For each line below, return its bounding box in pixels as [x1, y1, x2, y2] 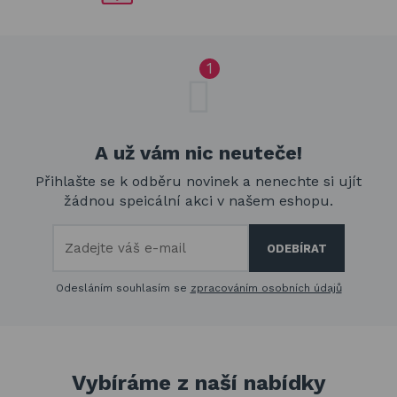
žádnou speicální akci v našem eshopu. [64, 192, 333, 210]
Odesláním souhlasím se [55, 282, 191, 295]
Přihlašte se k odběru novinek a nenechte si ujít [35, 173, 362, 191]
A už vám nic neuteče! [95, 142, 302, 165]
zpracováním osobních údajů [190, 282, 342, 295]
